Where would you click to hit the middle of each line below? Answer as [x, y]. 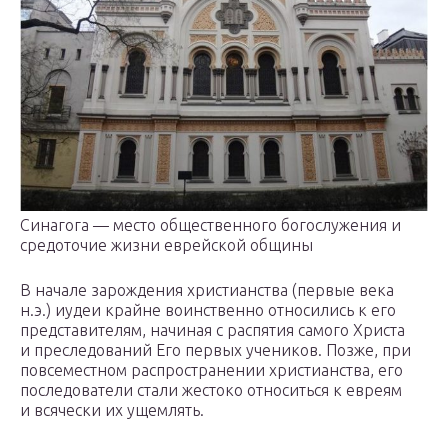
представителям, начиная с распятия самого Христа [212, 329]
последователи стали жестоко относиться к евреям [211, 389]
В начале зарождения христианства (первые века [207, 289]
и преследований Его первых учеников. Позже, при [215, 349]
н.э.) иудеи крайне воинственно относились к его [208, 309]
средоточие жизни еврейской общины [166, 244]
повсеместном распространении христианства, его [211, 369]
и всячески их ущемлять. [112, 409]
